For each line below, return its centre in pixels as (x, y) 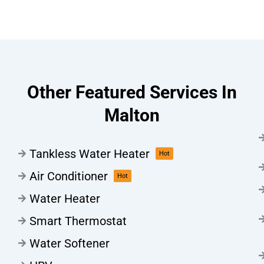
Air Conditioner (69, 176)
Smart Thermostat (78, 221)
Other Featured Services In (132, 92)
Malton (132, 115)
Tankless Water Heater (90, 154)
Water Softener (70, 243)
